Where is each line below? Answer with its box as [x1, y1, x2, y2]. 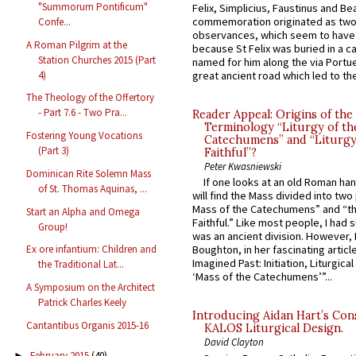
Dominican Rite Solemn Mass [26, 166, 152, 180]
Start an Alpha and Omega [26, 204, 141, 219]
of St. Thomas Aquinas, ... [38, 181, 148, 195]
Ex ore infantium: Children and [26, 242, 157, 257]
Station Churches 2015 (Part [38, 52, 157, 67]
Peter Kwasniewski [204, 160, 281, 173]
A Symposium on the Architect [26, 281, 156, 295]
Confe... [38, 14, 72, 29]
